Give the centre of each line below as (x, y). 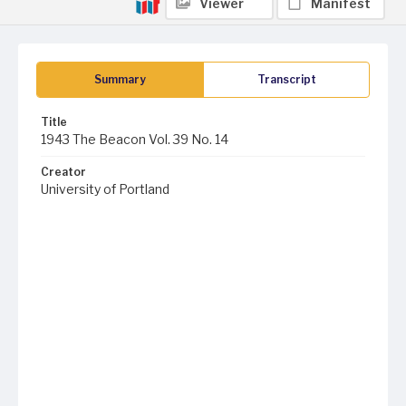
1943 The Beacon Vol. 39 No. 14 (135, 139)
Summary (120, 79)
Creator (63, 172)
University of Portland (105, 189)
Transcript (286, 79)
